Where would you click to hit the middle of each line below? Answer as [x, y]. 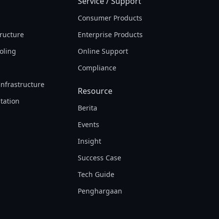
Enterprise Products [110, 34]
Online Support [103, 51]
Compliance [97, 68]
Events [88, 124]
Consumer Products [110, 18]
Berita [87, 108]
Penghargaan [100, 191]
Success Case [99, 158]
